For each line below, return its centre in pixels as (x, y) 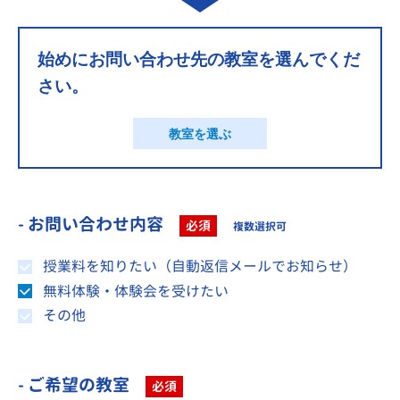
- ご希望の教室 (75, 384)
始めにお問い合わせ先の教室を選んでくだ (199, 60)
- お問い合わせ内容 (92, 225)
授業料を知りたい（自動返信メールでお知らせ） (200, 267)
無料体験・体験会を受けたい (135, 291)
